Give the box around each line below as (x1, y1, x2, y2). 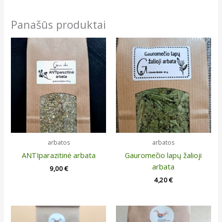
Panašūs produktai (11, 17, 107, 32)
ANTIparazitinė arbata (21, 150, 96, 160)
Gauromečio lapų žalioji (125, 150, 202, 160)
